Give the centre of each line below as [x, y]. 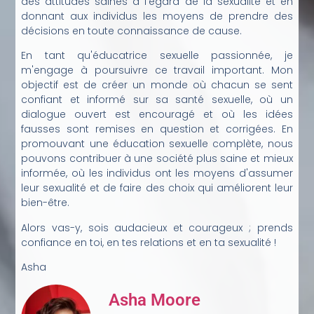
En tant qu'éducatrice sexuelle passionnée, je [157, 56]
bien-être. [46, 203]
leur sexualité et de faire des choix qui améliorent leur [157, 188]
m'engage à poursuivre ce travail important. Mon [157, 70]
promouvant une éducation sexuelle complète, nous [157, 144]
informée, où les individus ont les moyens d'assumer [157, 173]
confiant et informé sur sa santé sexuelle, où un [157, 100]
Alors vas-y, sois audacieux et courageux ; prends [157, 227]
